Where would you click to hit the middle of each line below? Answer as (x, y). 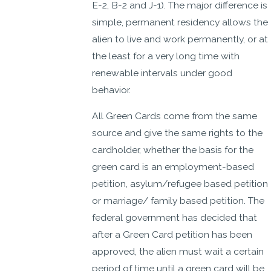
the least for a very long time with (166, 56)
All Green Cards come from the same (175, 116)
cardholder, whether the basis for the (173, 150)
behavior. (112, 90)
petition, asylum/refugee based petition (180, 184)
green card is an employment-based (173, 167)
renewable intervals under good (162, 73)
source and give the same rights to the (178, 133)
